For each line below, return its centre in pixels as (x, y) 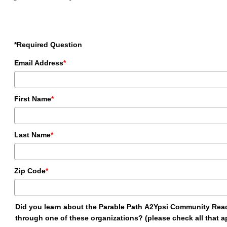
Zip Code (30, 171)
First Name (33, 99)
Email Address (39, 63)
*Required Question (48, 44)
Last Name (32, 135)
